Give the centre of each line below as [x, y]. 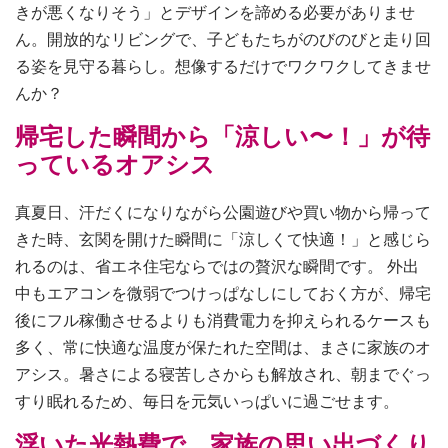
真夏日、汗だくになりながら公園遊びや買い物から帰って [223, 212]
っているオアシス [115, 164]
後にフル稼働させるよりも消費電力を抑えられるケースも [223, 320]
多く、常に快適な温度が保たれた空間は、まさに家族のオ [223, 347]
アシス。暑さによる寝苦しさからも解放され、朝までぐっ [223, 374]
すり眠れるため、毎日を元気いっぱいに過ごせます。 [207, 401]
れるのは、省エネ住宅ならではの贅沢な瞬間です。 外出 [217, 266]
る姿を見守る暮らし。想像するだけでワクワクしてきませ [223, 66]
